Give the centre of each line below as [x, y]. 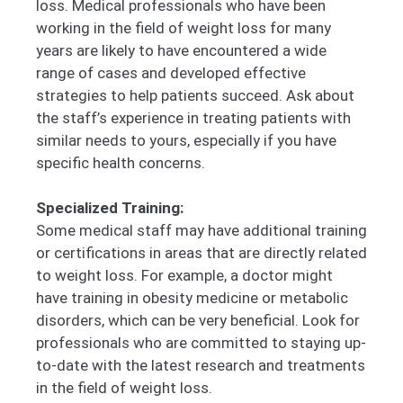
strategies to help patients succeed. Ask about [195, 95]
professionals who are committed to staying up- [201, 343]
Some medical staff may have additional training [201, 231]
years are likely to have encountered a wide [181, 50]
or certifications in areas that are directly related [201, 253]
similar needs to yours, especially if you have [186, 140]
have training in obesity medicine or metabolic [192, 298]
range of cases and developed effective [171, 72]
